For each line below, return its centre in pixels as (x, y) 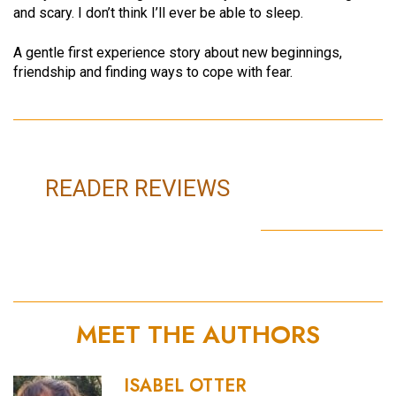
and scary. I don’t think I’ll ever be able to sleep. (158, 13)
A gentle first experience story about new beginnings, (178, 52)
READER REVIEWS (137, 188)
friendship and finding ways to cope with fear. (153, 72)
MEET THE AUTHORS (198, 334)
